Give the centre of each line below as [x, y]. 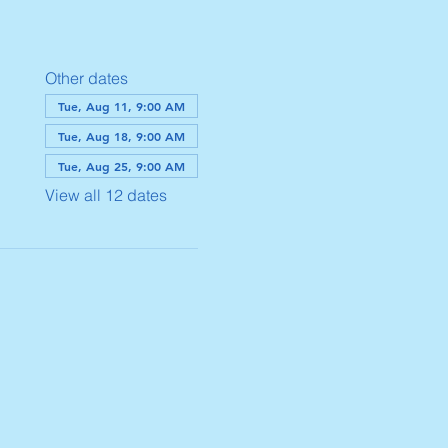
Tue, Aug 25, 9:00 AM [121, 166]
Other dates [86, 78]
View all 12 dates [105, 195]
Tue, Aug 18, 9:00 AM [121, 136]
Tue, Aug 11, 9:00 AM [121, 106]
